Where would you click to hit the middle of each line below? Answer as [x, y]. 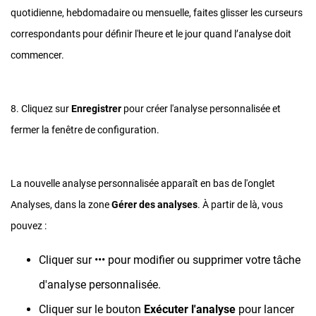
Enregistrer [96, 109]
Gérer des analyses [154, 205]
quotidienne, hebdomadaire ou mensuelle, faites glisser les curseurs [157, 13]
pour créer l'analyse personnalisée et [201, 109]
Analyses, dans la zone [61, 205]
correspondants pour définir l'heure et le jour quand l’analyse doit [151, 34]
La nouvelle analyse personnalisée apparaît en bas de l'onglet [143, 184]
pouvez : [29, 226]
